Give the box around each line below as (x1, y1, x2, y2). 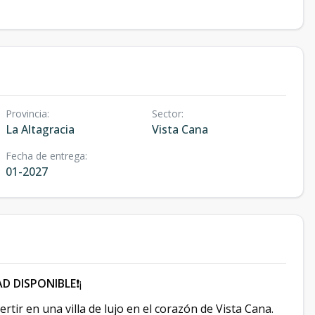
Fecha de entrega (6, 149, 85, 162)
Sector (151, 107, 181, 120)
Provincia (6, 107, 47, 120)
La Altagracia (6, 122, 75, 137)
